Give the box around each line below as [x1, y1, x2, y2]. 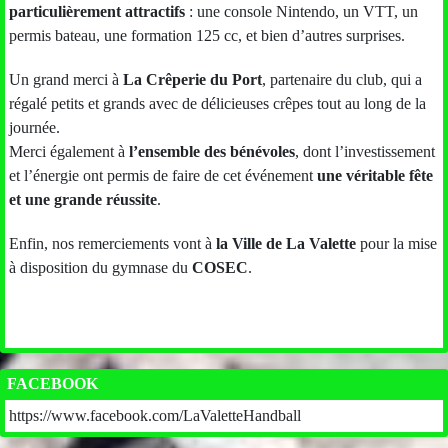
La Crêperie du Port [123, 70, 262, 88]
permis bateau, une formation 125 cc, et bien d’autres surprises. [9, 26, 405, 44]
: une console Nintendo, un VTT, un [185, 2, 418, 20]
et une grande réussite [9, 190, 157, 208]
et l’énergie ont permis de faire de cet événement [9, 166, 317, 184]
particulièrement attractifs [9, 2, 185, 20]
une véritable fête [317, 166, 433, 184]
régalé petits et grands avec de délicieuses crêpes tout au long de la [9, 94, 426, 112]
